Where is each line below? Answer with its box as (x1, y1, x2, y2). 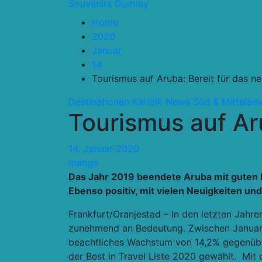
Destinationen (68, 96, 129, 108)
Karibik (132, 96, 163, 108)
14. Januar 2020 (68, 143, 139, 154)
